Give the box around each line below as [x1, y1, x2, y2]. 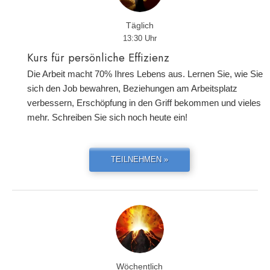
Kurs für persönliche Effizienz [27, 49, 169, 66]
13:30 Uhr [122, 34, 157, 43]
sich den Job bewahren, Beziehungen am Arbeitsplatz [27, 83, 237, 93]
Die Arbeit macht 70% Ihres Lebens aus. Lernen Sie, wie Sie [27, 69, 263, 79]
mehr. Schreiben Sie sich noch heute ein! [27, 112, 187, 122]
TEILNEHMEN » [111, 155, 168, 164]
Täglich [125, 20, 154, 30]
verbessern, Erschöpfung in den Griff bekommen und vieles [27, 98, 261, 108]
